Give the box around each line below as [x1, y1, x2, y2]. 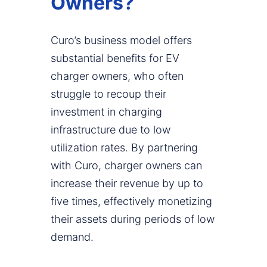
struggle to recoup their [51, 88, 166, 101]
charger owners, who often [51, 70, 184, 83]
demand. [51, 231, 94, 244]
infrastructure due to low [51, 123, 170, 136]
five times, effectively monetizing [51, 195, 212, 208]
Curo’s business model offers [51, 34, 192, 47]
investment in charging [51, 105, 162, 119]
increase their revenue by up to [51, 177, 203, 190]
